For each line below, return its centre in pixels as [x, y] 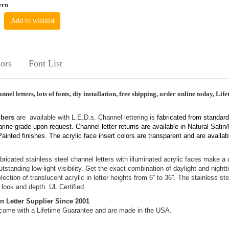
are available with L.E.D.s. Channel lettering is [85, 117]
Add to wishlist [32, 21]
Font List [45, 63]
